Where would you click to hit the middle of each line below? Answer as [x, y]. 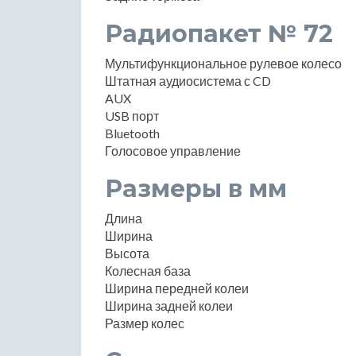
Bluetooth [132, 133]
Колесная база [148, 270]
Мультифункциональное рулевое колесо [223, 63]
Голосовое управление [173, 150]
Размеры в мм [196, 188]
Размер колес [145, 323]
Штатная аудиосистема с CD [188, 80]
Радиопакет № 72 [219, 33]
